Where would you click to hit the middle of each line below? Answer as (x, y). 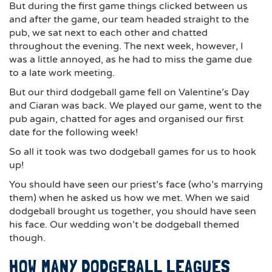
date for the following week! (74, 132)
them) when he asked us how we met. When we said (129, 198)
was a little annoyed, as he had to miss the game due (131, 59)
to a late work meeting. (62, 73)
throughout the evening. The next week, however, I (126, 46)
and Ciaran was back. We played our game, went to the (135, 106)
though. (27, 238)
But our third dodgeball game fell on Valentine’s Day (129, 92)
